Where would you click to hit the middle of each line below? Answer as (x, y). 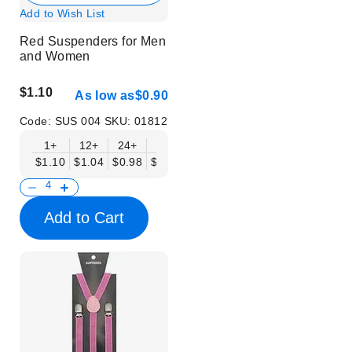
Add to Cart (84, 218)
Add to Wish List (62, 13)
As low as (105, 96)
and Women (55, 56)
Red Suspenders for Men (93, 41)
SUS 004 (79, 121)
